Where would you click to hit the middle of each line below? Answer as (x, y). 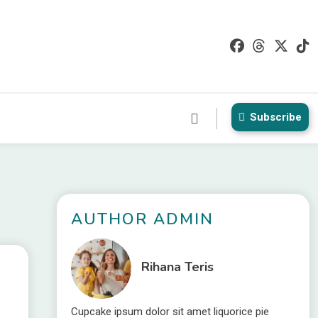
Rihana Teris (177, 267)
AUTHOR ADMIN (142, 219)
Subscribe (276, 117)
